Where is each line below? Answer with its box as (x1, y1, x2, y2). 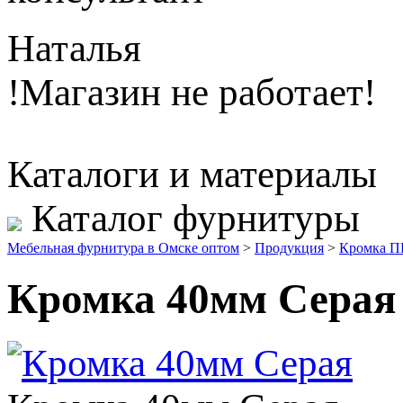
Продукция (255, 240, 324, 255)
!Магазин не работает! (7, 71, 376, 113)
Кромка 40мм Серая (7, 274, 396, 322)
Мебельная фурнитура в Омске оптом (7, 240, 239, 255)
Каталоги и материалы (7, 153, 377, 195)
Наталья (7, 27, 141, 69)
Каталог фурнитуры (31, 197, 360, 239)
